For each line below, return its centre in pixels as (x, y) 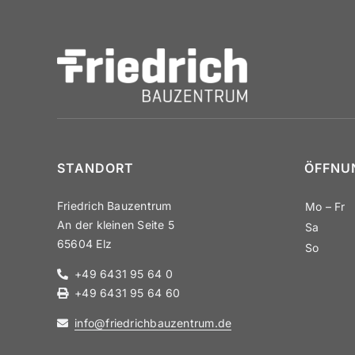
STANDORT (95, 168)
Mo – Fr (325, 206)
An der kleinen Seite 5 (115, 225)
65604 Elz (84, 244)
